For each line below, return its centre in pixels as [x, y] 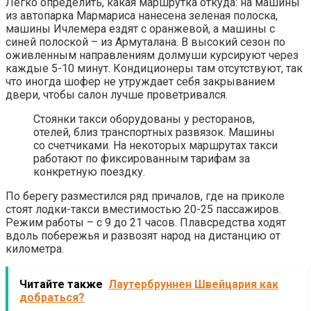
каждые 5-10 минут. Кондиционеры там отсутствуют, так [154, 68]
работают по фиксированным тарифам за [142, 158]
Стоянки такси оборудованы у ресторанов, [144, 119]
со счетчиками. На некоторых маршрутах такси [155, 145]
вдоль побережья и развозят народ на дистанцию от [143, 235]
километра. [35, 249]
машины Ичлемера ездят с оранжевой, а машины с [140, 28]
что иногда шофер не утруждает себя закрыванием [140, 81]
